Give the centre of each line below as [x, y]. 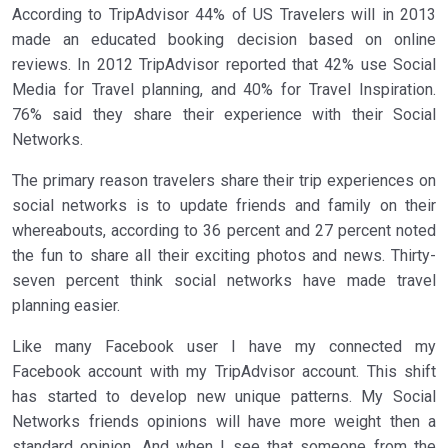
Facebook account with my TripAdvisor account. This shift [224, 371]
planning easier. [66, 305]
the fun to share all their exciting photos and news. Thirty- [224, 255]
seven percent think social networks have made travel [224, 280]
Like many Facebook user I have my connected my [224, 346]
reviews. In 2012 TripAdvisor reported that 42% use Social [224, 64]
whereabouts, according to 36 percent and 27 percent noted [224, 230]
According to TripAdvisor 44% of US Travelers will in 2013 [224, 14]
